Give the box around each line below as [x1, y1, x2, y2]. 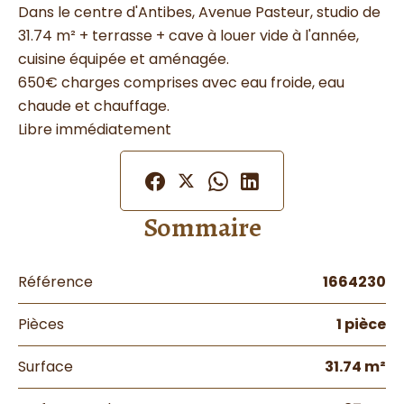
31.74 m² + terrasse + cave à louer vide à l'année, [18, 25, 359, 46]
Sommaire [142, 209, 262, 245]
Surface [18, 356, 73, 377]
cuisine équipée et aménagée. [18, 49, 229, 69]
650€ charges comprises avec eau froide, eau [18, 72, 344, 93]
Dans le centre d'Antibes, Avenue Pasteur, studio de [18, 2, 381, 23]
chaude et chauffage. [18, 96, 170, 116]
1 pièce [336, 314, 386, 335]
